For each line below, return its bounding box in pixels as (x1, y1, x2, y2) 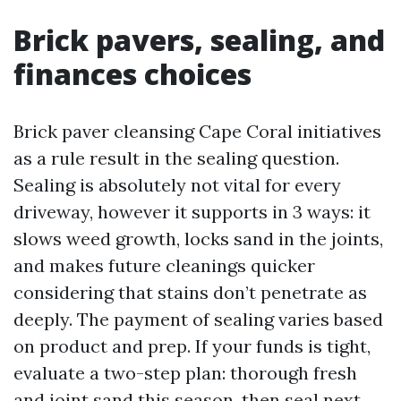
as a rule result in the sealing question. (13, 147, 339, 169)
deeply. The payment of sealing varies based (13, 308, 383, 330)
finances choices (13, 55, 252, 93)
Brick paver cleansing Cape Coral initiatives (13, 120, 381, 142)
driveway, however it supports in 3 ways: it (13, 200, 371, 223)
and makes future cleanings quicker (13, 254, 315, 277)
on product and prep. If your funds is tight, (13, 335, 371, 357)
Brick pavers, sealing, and (13, 21, 385, 59)
